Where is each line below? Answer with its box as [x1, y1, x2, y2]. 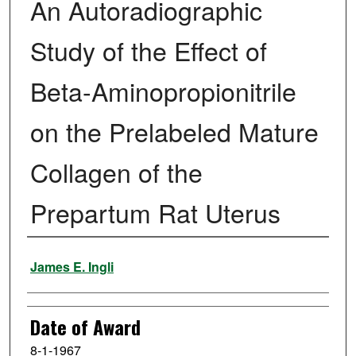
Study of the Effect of [29, 32, 267, 69]
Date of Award [29, 312, 141, 342]
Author [26, 244, 73, 273]
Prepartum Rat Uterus [29, 194, 281, 231]
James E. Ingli [29, 257, 114, 277]
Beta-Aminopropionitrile [29, 72, 296, 110]
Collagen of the [29, 153, 203, 191]
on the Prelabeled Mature [29, 113, 319, 150]
